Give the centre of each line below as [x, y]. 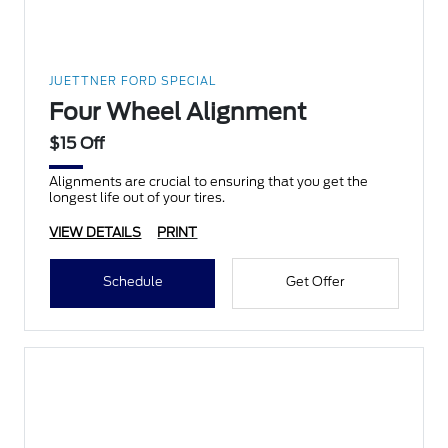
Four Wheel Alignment [178, 112]
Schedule [132, 282]
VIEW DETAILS [95, 233]
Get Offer [315, 282]
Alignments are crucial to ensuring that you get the [209, 182]
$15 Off [77, 144]
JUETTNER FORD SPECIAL [133, 81]
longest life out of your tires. [137, 198]
